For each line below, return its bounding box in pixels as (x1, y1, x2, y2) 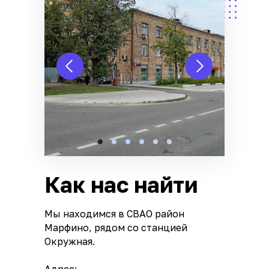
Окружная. (44, 235, 95, 247)
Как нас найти (44, 171, 198, 198)
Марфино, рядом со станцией (44, 221, 187, 234)
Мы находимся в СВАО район (44, 207, 184, 220)
